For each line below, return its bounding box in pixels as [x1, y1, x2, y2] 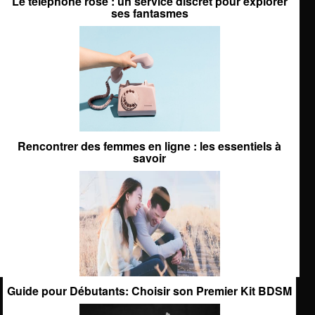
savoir [133, 149, 167, 166]
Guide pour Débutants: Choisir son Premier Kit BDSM [7, 282, 292, 299]
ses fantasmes [110, 4, 188, 21]
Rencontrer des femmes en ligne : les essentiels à [18, 137, 282, 154]
